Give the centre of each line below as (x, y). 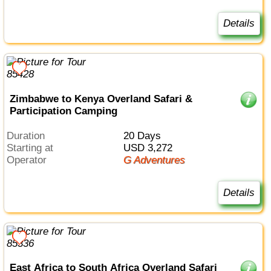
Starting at (34, 148)
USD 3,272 (151, 148)
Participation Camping (63, 111)
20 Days (145, 135)
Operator (31, 160)
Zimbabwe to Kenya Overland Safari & (101, 99)
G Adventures (158, 160)
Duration (30, 135)
